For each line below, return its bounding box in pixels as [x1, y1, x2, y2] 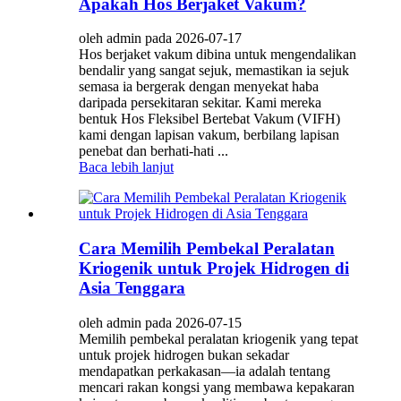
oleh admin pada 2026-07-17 [79, 30, 242, 47]
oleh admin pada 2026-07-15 [79, 314, 242, 330]
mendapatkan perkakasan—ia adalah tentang [79, 363, 330, 379]
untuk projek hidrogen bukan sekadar [79, 346, 289, 363]
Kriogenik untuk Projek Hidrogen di [79, 258, 349, 277]
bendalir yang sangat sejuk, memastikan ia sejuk [79, 63, 349, 79]
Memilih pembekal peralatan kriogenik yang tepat [79, 330, 358, 346]
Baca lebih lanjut [79, 159, 174, 175]
